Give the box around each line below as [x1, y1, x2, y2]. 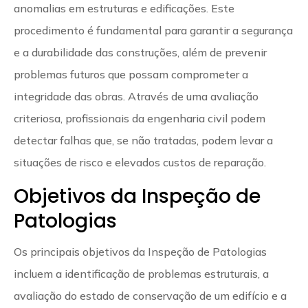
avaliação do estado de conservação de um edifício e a [14, 288, 287, 302]
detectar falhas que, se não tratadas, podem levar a [14, 133, 273, 147]
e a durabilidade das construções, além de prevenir [14, 45, 267, 59]
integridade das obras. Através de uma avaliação [14, 89, 258, 103]
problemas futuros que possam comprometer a [14, 67, 248, 81]
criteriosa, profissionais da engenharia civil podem [14, 111, 265, 125]
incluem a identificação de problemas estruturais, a [14, 266, 269, 280]
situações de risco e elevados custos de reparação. [14, 155, 266, 169]
